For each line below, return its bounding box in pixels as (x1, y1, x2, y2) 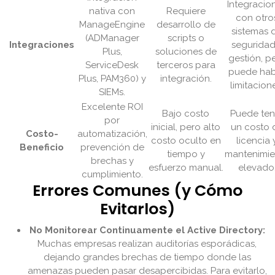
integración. (160, 73, 212, 85)
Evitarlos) (100, 198, 175, 220)
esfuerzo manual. (149, 162, 223, 174)
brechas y (91, 155, 134, 167)
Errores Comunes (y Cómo (33, 180, 242, 202)
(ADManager (85, 33, 139, 44)
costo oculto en (151, 135, 221, 147)
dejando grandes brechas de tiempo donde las (44, 252, 251, 263)
